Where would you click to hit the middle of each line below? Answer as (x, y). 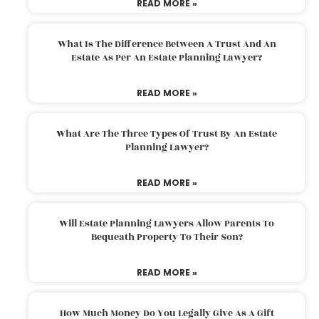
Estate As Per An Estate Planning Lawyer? (167, 58)
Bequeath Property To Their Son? (167, 237)
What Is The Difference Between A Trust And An (167, 45)
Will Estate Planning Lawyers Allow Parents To (167, 224)
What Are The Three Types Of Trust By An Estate (167, 134)
